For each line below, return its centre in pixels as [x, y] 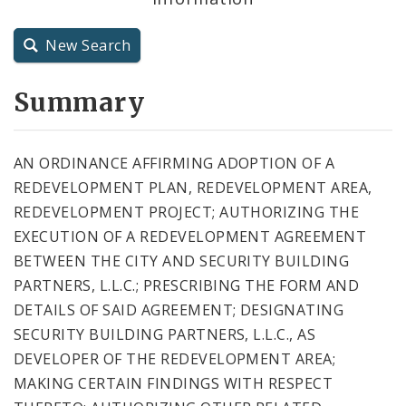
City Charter [72, 44]
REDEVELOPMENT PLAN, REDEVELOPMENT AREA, [193, 187]
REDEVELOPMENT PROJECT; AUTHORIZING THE [187, 212]
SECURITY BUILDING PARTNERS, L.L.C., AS [165, 334]
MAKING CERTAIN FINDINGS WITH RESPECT [174, 383]
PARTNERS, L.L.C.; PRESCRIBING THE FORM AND [187, 285]
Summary [79, 102]
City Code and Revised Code [127, 88]
